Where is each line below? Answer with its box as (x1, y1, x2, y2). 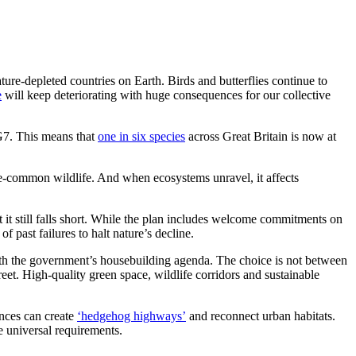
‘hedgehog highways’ (77, 308, 186, 323)
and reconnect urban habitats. (186, 308, 335, 323)
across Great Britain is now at (185, 129, 336, 143)
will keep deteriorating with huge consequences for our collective (2, 87, 331, 102)
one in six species (98, 129, 185, 143)
